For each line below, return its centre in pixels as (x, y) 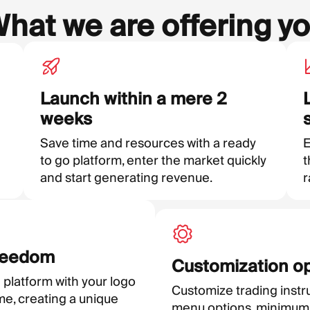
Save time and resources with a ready (148, 143)
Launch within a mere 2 (134, 99)
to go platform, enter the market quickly (153, 160)
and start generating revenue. (126, 177)
